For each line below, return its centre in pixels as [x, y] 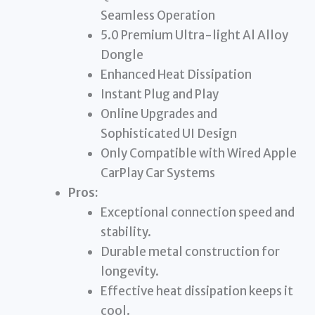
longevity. [129, 272]
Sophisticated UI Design [168, 134]
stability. [126, 232]
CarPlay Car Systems [157, 173]
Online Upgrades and [159, 114]
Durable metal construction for [190, 252]
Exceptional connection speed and [197, 213]
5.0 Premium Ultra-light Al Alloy [194, 36]
